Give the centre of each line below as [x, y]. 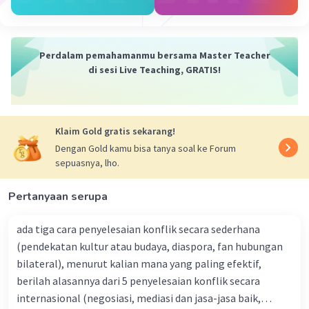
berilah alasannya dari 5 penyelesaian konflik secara [59, 281]
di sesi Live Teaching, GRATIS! [154, 70]
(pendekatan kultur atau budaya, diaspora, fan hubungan [150, 247]
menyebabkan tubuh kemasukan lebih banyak [168, 9]
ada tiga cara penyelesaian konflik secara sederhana [138, 229]
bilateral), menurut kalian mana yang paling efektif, [139, 264]
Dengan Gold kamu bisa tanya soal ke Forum [146, 149]
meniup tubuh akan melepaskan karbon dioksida [173, 38]
